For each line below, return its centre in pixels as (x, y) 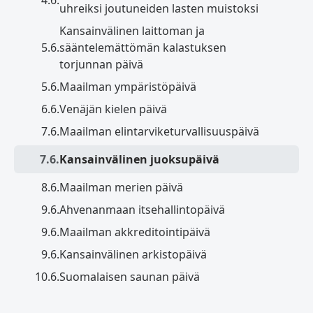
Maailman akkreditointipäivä (135, 232)
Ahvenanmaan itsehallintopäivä (142, 209)
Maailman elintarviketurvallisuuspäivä (159, 131)
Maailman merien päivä (121, 187)
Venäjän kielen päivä (113, 109)
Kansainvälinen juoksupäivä (139, 159)
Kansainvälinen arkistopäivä (133, 254)
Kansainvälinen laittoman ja (132, 30)
